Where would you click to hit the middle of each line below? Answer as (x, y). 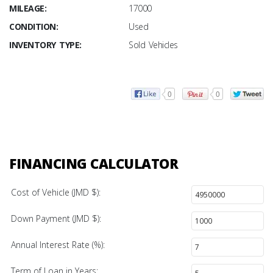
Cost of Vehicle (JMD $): (56, 192)
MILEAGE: (28, 9)
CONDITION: (34, 27)
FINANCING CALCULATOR (94, 163)
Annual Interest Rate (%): (58, 244)
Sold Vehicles (153, 45)
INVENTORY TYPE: (45, 45)
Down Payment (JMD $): (56, 218)
